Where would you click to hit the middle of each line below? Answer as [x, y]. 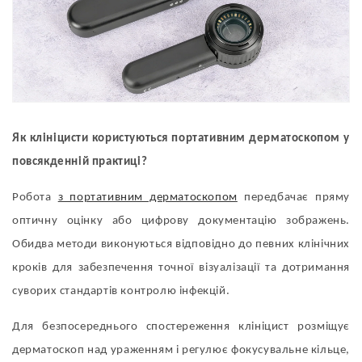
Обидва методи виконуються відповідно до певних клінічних [181, 244]
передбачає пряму [294, 197]
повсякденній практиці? [80, 162]
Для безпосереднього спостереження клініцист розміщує [181, 326]
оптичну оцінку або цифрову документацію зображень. [181, 221]
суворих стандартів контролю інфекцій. [121, 291]
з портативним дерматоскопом [147, 197]
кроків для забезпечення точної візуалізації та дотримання [181, 267]
